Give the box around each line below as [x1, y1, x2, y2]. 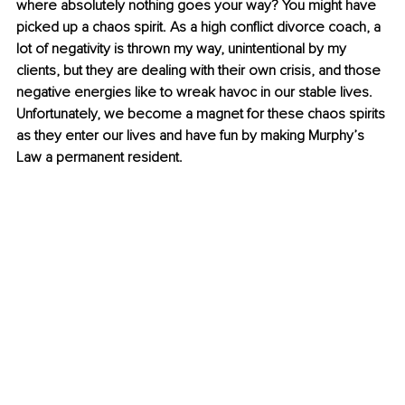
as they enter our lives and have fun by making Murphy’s [16, 127, 368, 146]
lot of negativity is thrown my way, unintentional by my [16, 40, 350, 59]
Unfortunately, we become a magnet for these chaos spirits [16, 105, 389, 124]
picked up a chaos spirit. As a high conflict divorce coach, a [16, 18, 384, 37]
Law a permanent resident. [16, 148, 186, 167]
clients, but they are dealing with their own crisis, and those [16, 61, 384, 80]
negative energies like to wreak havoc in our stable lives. [16, 83, 376, 102]
